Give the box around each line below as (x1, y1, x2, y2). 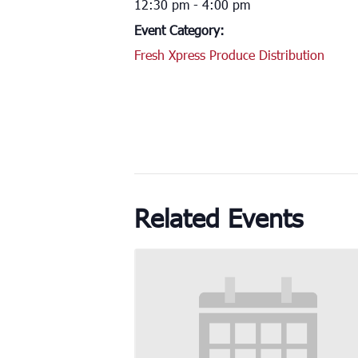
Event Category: (134, 21, 225, 38)
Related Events (134, 201, 303, 233)
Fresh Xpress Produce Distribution (134, 46, 324, 63)
